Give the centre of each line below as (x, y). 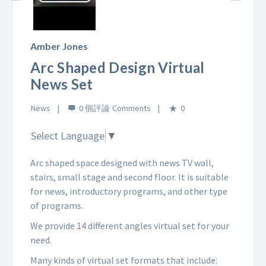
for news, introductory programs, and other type (129, 191)
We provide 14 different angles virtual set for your (130, 226)
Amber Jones (59, 46)
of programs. (57, 206)
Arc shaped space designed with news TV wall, (122, 163)
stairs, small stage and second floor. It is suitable (129, 177)
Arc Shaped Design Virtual (118, 67)
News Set (62, 84)
